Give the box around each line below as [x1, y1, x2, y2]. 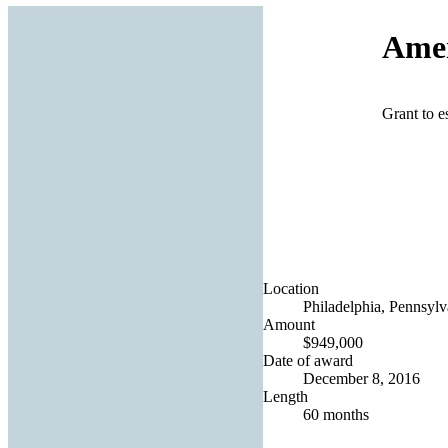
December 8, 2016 [303, 369, 420, 387]
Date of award [263, 351, 353, 369]
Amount [263, 315, 315, 333]
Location [263, 279, 319, 297]
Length [263, 387, 308, 405]
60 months [303, 405, 369, 423]
